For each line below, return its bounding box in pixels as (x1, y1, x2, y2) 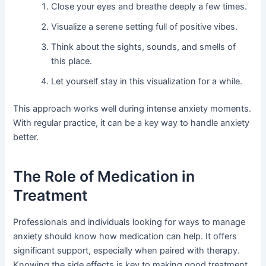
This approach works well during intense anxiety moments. (13, 103, 252, 115)
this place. (51, 56, 93, 67)
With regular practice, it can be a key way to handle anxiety (13, 118, 250, 129)
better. (13, 132, 39, 143)
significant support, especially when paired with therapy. (13, 245, 240, 256)
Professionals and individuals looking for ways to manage (13, 217, 246, 228)
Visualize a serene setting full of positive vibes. (51, 21, 238, 33)
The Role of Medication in (13, 167, 195, 185)
